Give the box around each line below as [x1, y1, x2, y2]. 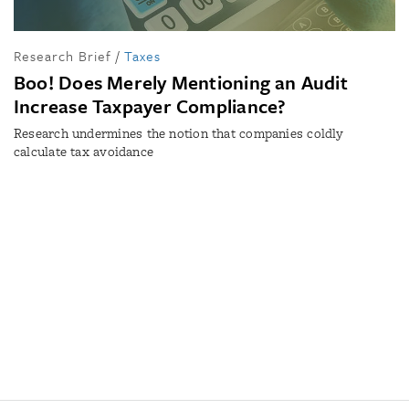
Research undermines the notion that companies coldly [14, 124, 343, 142]
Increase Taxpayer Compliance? [14, 92, 287, 120]
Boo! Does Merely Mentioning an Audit [14, 68, 348, 96]
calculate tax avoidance [14, 142, 154, 161]
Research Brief [14, 46, 111, 66]
